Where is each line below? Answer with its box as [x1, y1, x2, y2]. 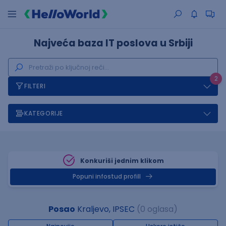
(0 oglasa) [137, 203, 178, 215]
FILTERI [24, 82, 46, 90]
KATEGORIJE [24, 109, 63, 118]
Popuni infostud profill [73, 173, 141, 181]
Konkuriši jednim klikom [80, 156, 164, 165]
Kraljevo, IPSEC [75, 203, 135, 215]
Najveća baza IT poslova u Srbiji [33, 36, 193, 50]
